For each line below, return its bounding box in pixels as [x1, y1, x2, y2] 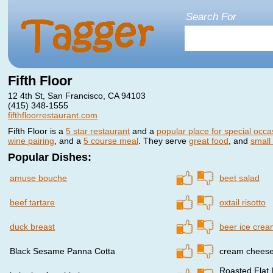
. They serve [138, 136, 189, 146]
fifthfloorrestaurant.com [8, 110, 97, 120]
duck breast [10, 222, 55, 232]
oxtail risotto [219, 197, 266, 207]
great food [189, 136, 229, 146]
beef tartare [10, 197, 55, 207]
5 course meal [83, 136, 138, 146]
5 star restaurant [66, 126, 130, 136]
